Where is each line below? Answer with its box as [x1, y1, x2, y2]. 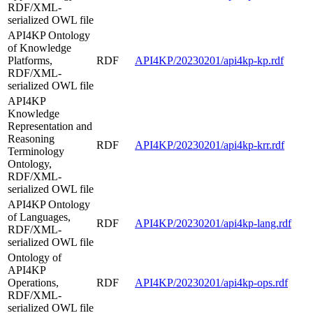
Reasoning [8, 132, 54, 145]
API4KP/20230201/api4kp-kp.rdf [135, 54, 284, 66]
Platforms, [8, 54, 52, 66]
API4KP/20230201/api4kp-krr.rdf [135, 138, 284, 151]
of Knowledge [8, 41, 71, 54]
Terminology [8, 145, 64, 157]
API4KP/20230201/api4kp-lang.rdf [135, 217, 291, 229]
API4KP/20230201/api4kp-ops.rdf [135, 276, 288, 289]
